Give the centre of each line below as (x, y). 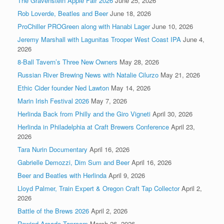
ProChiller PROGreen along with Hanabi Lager (84, 26)
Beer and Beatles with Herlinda (62, 175)
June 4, (194, 39)
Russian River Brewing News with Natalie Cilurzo (88, 74)
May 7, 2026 (109, 100)
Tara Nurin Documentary (52, 149)
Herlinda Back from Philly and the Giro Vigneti (84, 113)
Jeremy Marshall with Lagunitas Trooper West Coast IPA (99, 39)
